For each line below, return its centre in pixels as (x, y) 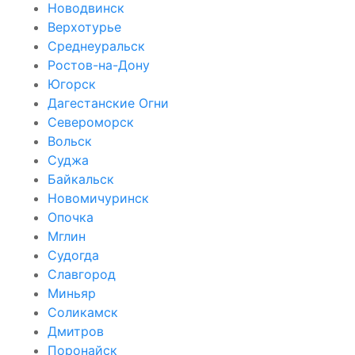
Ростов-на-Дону (99, 65)
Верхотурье (84, 27)
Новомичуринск (98, 198)
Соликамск (83, 312)
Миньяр (72, 293)
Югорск (72, 84)
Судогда (73, 255)
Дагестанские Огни (108, 103)
